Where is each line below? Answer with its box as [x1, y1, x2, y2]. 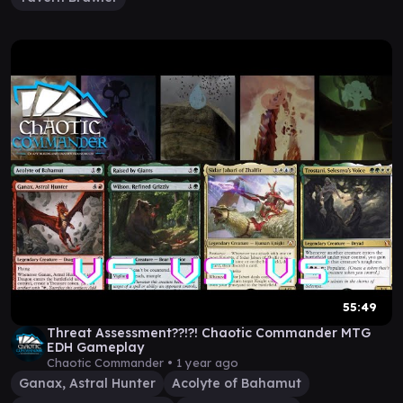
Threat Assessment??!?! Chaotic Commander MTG [47, 325, 371, 341]
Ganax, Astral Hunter [19, 375, 156, 391]
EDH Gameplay [47, 339, 144, 355]
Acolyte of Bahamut [172, 375, 301, 391]
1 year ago [176, 355, 238, 370]
